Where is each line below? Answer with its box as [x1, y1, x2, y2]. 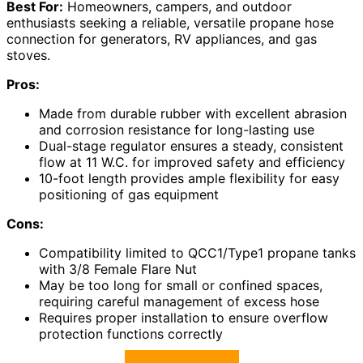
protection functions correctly [39, 326, 223, 343]
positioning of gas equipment [39, 186, 219, 203]
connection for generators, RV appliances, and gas [6, 31, 317, 48]
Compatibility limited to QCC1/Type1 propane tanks [39, 245, 356, 262]
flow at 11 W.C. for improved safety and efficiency [39, 154, 345, 171]
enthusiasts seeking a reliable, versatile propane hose [6, 15, 334, 32]
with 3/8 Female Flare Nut [39, 261, 197, 278]
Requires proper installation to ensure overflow [39, 310, 328, 327]
